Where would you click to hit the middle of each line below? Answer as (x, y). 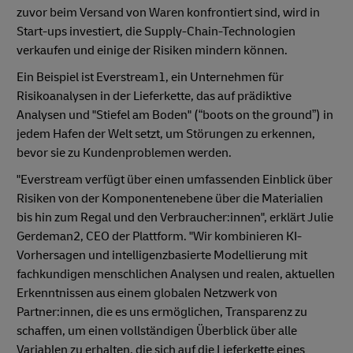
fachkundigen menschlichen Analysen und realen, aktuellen (176, 275)
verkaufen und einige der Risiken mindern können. (154, 51)
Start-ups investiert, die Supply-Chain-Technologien (156, 32)
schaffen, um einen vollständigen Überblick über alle (157, 331)
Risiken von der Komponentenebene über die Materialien (170, 199)
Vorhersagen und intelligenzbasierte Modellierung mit (162, 256)
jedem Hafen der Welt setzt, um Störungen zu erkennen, (166, 134)
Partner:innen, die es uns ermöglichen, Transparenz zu (162, 312)
